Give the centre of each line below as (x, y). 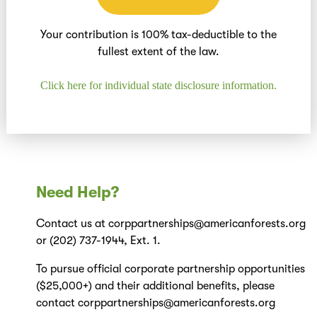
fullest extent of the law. (158, 51)
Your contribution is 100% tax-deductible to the (158, 34)
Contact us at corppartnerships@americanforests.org (171, 224)
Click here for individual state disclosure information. (158, 85)
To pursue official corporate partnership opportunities (170, 269)
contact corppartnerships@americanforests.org (155, 303)
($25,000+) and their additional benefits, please (155, 286)
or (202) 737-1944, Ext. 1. (98, 241)
